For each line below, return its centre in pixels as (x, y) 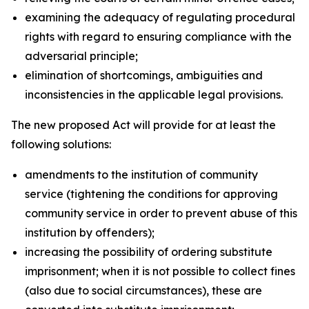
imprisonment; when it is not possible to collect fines (160, 271)
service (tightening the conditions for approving (151, 194)
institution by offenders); (90, 232)
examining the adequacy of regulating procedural (160, 17)
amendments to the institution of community (141, 175)
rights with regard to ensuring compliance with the (158, 37)
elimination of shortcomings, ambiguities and (144, 75)
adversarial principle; (81, 56)
